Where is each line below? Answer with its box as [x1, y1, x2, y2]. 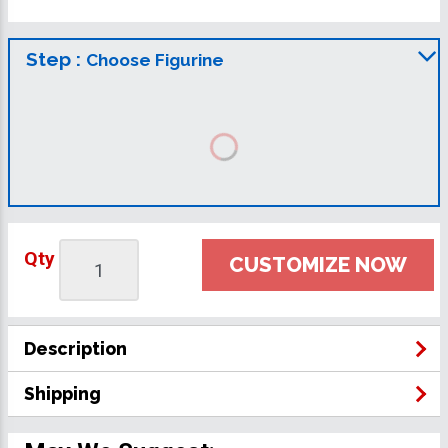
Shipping [24, 382, 101, 404]
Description [24, 337, 127, 359]
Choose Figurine [86, 49, 224, 70]
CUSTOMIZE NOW [229, 251, 408, 277]
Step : [26, 47, 86, 70]
